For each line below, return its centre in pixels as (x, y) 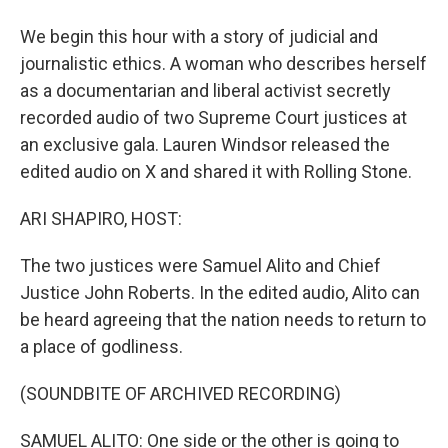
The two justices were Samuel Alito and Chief (200, 265)
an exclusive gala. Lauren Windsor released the (205, 144)
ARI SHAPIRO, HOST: (101, 218)
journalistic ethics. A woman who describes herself (223, 63)
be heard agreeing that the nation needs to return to (223, 319)
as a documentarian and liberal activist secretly (205, 90)
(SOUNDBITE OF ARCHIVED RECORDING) (180, 393)
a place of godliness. (101, 346)
